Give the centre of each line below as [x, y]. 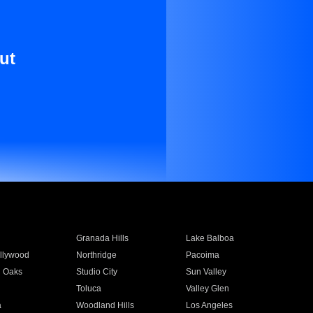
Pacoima [203, 255]
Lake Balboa [210, 238]
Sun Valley [206, 272]
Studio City [96, 272]
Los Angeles [210, 305]
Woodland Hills [105, 305]
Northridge [96, 255]
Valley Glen [208, 289]
